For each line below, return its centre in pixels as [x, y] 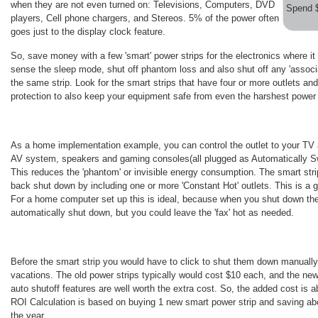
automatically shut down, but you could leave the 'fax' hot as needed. [152, 212]
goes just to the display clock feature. [88, 31]
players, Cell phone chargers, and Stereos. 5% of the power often [145, 18]
